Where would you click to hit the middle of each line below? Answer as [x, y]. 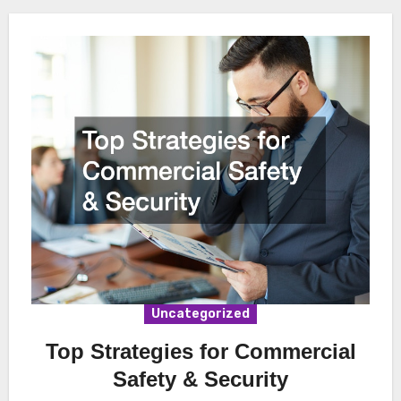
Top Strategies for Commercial [200, 351]
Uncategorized [200, 313]
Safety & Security [200, 379]
